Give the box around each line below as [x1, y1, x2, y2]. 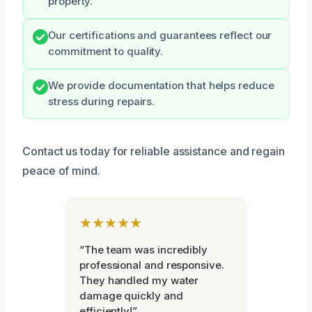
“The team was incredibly [79, 242, 208, 256]
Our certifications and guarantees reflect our [48, 29, 272, 42]
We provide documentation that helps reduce [48, 79, 274, 92]
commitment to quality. [48, 45, 164, 58]
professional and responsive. [79, 258, 224, 272]
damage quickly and [79, 288, 183, 302]
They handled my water [79, 273, 199, 287]
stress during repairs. [48, 95, 155, 108]
